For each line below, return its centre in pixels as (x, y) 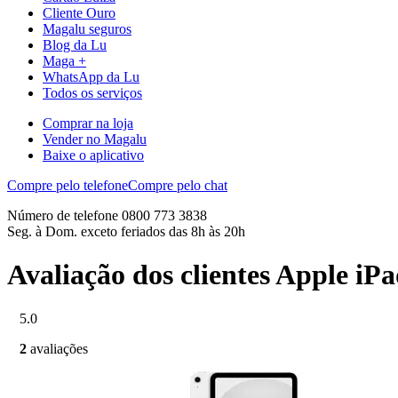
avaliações (59, 348)
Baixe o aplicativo (93, 155)
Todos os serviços (92, 92)
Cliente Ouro (79, 12)
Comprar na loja (88, 123)
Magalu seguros (87, 28)
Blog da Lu (75, 44)
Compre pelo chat (178, 185)
